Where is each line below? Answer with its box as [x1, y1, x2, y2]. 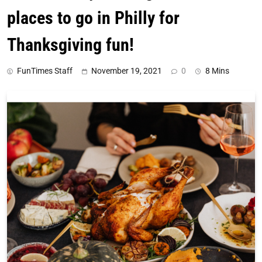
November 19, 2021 [91, 65, 162, 75]
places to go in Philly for [7, 7, 180, 28]
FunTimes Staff [17, 65, 73, 75]
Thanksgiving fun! [7, 34, 134, 55]
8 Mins [205, 65, 229, 75]
